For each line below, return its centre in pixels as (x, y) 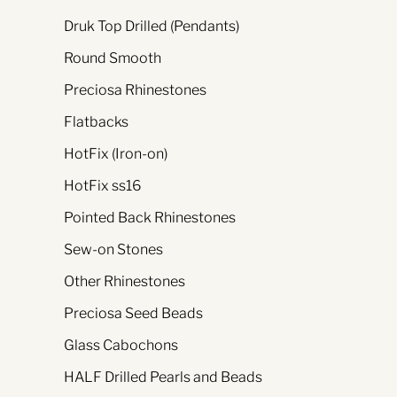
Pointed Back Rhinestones (150, 218)
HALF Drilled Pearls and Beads (163, 378)
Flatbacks (96, 122)
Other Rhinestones (125, 282)
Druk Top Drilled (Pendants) (152, 27)
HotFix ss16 (102, 186)
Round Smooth (113, 58)
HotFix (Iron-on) (116, 154)
